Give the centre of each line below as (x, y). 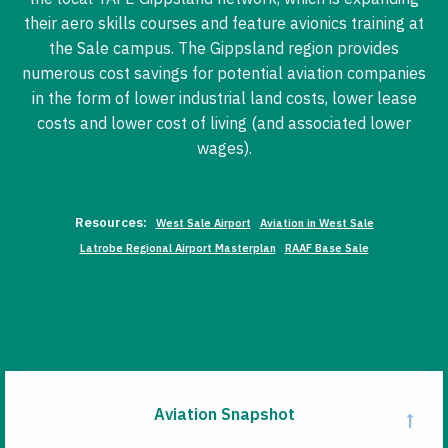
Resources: (110, 222)
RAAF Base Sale (326, 247)
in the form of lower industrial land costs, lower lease (224, 97)
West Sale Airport (203, 222)
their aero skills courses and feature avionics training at (224, 22)
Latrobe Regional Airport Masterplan (177, 247)
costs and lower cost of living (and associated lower (224, 122)
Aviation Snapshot (224, 413)
